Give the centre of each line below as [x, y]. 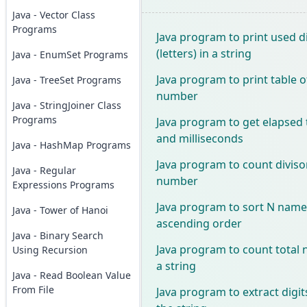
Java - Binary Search [58, 235]
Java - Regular [44, 170]
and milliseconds [199, 138]
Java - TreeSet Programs [66, 80]
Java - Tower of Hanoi [60, 210]
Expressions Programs [63, 185]
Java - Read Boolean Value [71, 275]
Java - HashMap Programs [71, 145]
